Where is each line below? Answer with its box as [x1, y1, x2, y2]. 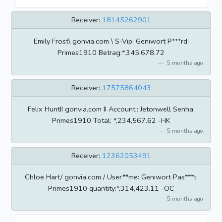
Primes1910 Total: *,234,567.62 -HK [52, 115, 170, 126]
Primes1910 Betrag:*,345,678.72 [57, 48, 165, 58]
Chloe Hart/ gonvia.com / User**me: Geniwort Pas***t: [24, 171, 198, 182]
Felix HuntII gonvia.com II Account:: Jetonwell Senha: [27, 104, 195, 114]
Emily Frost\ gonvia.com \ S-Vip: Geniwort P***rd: [33, 36, 189, 47]
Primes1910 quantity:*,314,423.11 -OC [48, 183, 174, 193]
